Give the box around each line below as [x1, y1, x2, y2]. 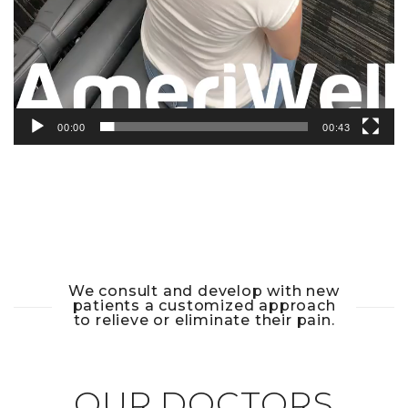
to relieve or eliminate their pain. [73, 311, 335, 330]
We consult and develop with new [68, 282, 340, 301]
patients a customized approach [72, 297, 336, 315]
